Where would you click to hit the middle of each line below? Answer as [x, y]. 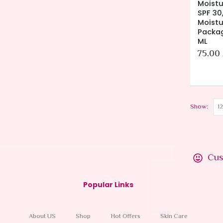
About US [42, 216]
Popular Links [108, 184]
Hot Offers [125, 216]
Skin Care [174, 216]
